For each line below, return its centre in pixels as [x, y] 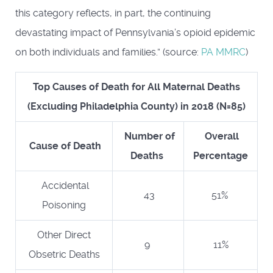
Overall [221, 136]
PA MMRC [223, 52]
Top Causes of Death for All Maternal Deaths [136, 87]
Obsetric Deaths [64, 254]
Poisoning [64, 205]
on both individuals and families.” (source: [108, 52]
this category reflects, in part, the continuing [113, 13]
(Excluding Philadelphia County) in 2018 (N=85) [136, 106]
